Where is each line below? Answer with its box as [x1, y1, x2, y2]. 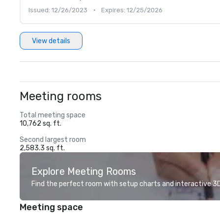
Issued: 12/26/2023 [28, 6, 87, 14]
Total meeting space [20, 111, 85, 119]
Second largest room [20, 136, 86, 144]
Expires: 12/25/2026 [101, 6, 163, 14]
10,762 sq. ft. [20, 119, 61, 128]
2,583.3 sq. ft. [20, 144, 65, 152]
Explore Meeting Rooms [31, 165, 136, 177]
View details [32, 36, 70, 45]
